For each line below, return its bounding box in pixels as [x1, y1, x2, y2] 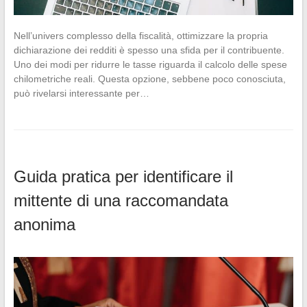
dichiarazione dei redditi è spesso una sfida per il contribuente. [13, 45, 284, 56]
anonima [13, 215, 75, 234]
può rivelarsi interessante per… [13, 88, 149, 99]
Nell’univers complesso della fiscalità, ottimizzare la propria [13, 30, 268, 42]
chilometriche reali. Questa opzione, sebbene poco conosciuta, [13, 73, 286, 85]
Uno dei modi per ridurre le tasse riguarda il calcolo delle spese [13, 59, 287, 71]
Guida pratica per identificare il [13, 167, 233, 186]
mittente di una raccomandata [13, 191, 228, 210]
